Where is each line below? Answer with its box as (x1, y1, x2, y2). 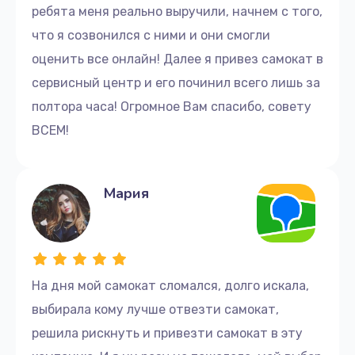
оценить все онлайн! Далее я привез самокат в (32, 51, 323, 67)
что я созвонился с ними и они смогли (32, 27, 270, 43)
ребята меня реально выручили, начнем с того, (32, 3, 323, 19)
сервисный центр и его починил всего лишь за (32, 74, 320, 90)
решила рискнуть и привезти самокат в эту (32, 325, 303, 341)
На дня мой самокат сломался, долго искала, (32, 277, 309, 293)
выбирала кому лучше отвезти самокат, (32, 301, 279, 317)
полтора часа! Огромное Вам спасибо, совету (32, 98, 311, 114)
